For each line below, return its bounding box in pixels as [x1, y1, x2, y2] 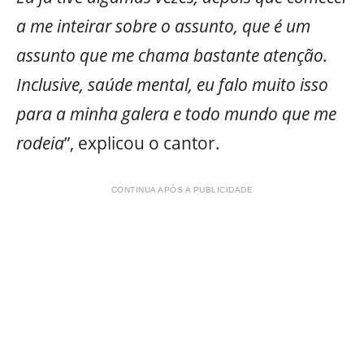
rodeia [16, 132, 64, 155]
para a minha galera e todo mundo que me [16, 102, 336, 126]
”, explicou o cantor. [64, 132, 220, 155]
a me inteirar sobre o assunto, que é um [16, 15, 310, 38]
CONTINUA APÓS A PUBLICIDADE [110, 184, 253, 194]
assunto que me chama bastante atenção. [16, 44, 327, 67]
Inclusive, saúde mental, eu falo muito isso [16, 73, 328, 97]
